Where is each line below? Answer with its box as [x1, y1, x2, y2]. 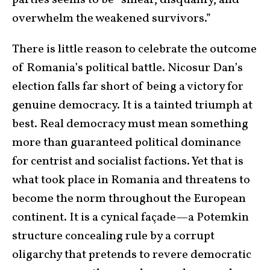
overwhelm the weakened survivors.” [12, 10, 211, 28]
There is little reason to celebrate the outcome [12, 41, 257, 58]
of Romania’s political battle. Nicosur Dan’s [12, 60, 243, 77]
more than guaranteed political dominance [12, 134, 241, 152]
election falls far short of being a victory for [12, 78, 243, 96]
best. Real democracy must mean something [12, 116, 248, 133]
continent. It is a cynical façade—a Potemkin [12, 209, 249, 227]
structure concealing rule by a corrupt [12, 228, 215, 245]
